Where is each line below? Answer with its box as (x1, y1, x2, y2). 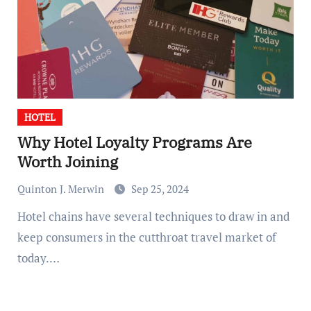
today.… (17, 250, 60, 266)
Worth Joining (17, 151, 118, 171)
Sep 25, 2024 (131, 182, 189, 196)
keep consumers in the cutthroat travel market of (17, 229, 276, 245)
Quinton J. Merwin (17, 182, 107, 196)
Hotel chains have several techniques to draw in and (17, 208, 26, 224)
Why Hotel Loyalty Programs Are (17, 132, 252, 152)
